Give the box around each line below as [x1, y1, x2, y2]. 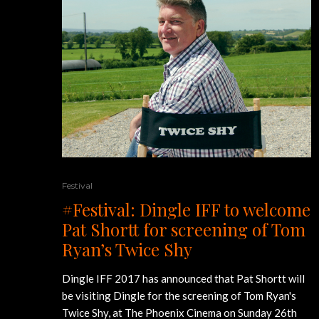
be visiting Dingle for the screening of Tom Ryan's [62, 289, 296, 303]
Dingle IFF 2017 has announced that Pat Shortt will [62, 272, 305, 286]
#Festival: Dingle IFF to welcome [62, 198, 310, 221]
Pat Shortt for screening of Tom [62, 218, 305, 241]
